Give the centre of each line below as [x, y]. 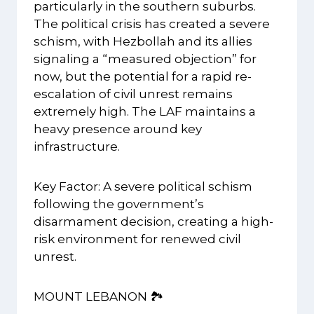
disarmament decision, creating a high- [153, 222]
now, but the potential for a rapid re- [143, 77]
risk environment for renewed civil [137, 239]
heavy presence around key [118, 129]
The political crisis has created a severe [152, 24]
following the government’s [119, 204]
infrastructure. [77, 147]
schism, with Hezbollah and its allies [143, 42]
